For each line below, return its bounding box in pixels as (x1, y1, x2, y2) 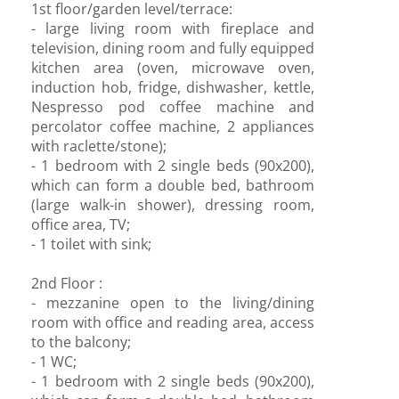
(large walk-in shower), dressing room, (31, 195, 314, 215)
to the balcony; (31, 332, 131, 352)
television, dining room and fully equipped (31, 38, 314, 58)
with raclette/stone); (31, 136, 167, 156)
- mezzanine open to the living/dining (31, 293, 314, 313)
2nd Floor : (31, 273, 102, 293)
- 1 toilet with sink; (31, 234, 151, 254)
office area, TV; (31, 215, 130, 234)
